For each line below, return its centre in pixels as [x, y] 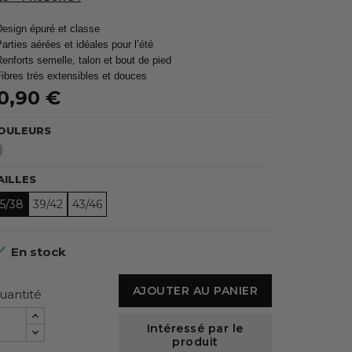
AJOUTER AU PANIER [195, 291]
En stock [37, 252]
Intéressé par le [195, 328]
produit [195, 342]
